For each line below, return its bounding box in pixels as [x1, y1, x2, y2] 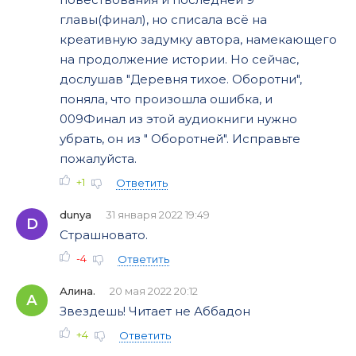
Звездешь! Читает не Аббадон [60, 304, 250, 319]
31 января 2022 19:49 [106, 208, 210, 221]
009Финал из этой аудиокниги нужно [60, 111, 297, 126]
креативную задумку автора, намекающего [60, 32, 337, 47]
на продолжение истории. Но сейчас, [60, 52, 299, 67]
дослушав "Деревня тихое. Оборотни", [60, 72, 302, 87]
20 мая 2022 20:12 [110, 284, 198, 297]
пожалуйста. [60, 151, 137, 166]
